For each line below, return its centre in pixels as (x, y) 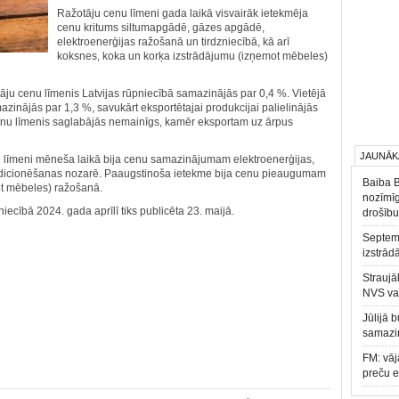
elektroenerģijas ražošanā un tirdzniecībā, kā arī (173, 42)
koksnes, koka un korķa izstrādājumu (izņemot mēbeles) (192, 56)
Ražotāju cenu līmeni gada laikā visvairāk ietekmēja (183, 13)
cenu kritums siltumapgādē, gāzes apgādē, (161, 28)
